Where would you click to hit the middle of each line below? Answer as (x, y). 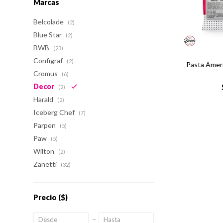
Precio (46, 197)
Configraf (49, 60)
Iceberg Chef (55, 112)
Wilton (45, 151)
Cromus (47, 73)
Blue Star (49, 35)
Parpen (46, 125)
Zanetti (46, 164)
